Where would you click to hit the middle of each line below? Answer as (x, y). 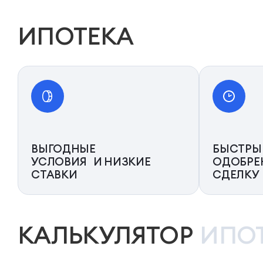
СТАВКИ (54, 175)
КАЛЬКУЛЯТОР (107, 235)
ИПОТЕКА (75, 36)
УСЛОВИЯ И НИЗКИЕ (91, 162)
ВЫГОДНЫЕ (63, 149)
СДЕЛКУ (236, 175)
